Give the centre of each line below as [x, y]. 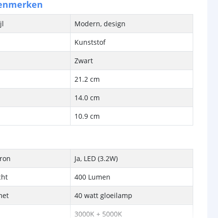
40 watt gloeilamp [104, 195]
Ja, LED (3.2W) [96, 158]
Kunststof [90, 42]
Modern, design [100, 24]
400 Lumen [93, 177]
